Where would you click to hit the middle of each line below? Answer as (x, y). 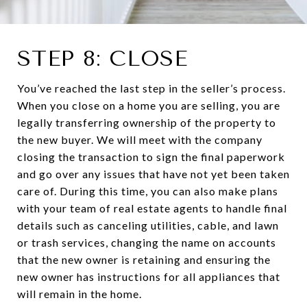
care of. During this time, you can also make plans (148, 191)
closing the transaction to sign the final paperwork (151, 157)
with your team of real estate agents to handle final (152, 208)
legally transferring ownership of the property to (147, 123)
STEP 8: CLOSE (102, 59)
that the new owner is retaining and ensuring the (144, 260)
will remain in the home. (79, 294)
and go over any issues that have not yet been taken (153, 174)
